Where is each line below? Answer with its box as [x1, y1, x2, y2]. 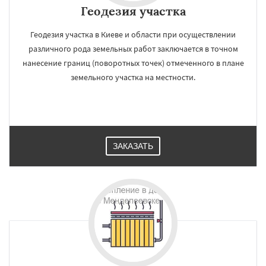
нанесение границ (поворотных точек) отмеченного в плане [22, 58, 244, 68]
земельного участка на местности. [71, 72, 195, 83]
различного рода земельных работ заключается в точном [28, 43, 238, 54]
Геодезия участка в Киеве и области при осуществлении [30, 29, 236, 40]
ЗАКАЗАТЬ [113, 141, 153, 151]
